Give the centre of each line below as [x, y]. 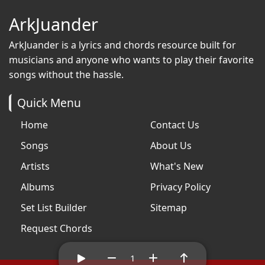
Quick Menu [49, 102]
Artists [35, 166]
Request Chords [56, 228]
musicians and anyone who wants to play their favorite [131, 59]
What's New [177, 166]
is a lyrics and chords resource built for [148, 45]
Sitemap [169, 207]
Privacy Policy [180, 187]
